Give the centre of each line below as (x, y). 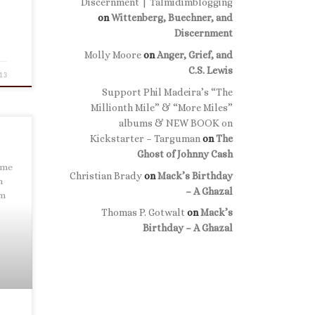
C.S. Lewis (211, 70)
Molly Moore (113, 54)
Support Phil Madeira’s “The (167, 92)
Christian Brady (106, 175)
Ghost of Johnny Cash (185, 154)
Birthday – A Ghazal (188, 228)
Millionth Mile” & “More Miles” (162, 107)
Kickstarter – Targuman (145, 138)
